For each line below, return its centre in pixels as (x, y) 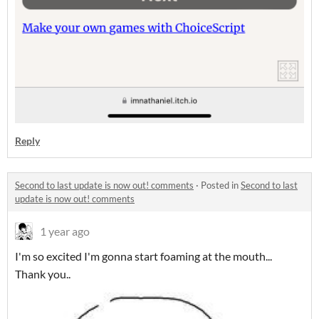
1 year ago (65, 231)
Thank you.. (43, 274)
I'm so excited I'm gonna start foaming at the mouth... (143, 256)
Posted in (221, 185)
